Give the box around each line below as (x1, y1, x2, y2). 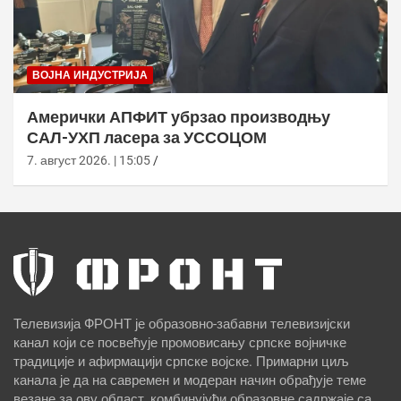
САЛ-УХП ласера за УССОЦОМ (27, 128, 267, 148)
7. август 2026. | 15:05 (27, 153, 150, 168)
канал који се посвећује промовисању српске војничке (13, 335, 346, 352)
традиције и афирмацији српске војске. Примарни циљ (13, 354, 349, 371)
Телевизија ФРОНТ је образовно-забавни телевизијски (13, 316, 350, 333)
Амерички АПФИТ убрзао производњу (27, 107, 330, 127)
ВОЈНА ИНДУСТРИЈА (32, 69, 148, 82)
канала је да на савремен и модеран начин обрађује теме (13, 372, 366, 389)
